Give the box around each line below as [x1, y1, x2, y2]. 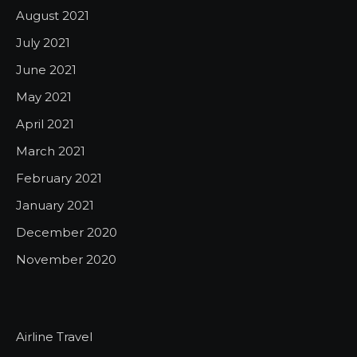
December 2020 [16, 224, 117, 240]
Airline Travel [16, 328, 92, 344]
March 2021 [16, 143, 85, 159]
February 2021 [16, 170, 102, 186]
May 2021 [16, 88, 72, 104]
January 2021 [16, 197, 94, 213]
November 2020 [16, 251, 116, 267]
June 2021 [16, 61, 76, 77]
